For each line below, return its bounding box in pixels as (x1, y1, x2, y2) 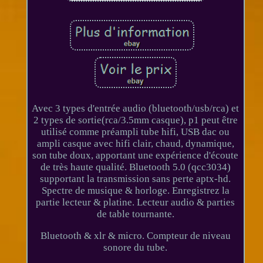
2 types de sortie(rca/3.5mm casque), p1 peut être (33, 114, 238, 126)
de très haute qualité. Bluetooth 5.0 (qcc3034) (40, 161, 231, 173)
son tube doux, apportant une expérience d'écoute (32, 149, 239, 161)
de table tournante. (96, 208, 174, 220)
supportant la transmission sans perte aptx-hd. (40, 173, 231, 184)
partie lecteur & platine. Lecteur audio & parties (36, 196, 235, 208)
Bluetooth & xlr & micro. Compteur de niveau (40, 230, 231, 241)
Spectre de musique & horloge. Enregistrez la (41, 184, 230, 196)
